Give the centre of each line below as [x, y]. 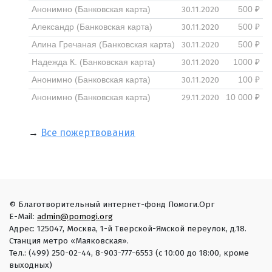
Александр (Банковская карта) [92, 27]
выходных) [31, 265]
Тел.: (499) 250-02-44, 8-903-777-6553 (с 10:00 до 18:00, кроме [129, 253]
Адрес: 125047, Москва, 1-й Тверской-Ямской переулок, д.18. [128, 228]
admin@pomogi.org [75, 216]
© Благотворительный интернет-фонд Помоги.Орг [112, 204]
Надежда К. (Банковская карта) [93, 62]
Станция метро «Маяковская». [69, 240]
